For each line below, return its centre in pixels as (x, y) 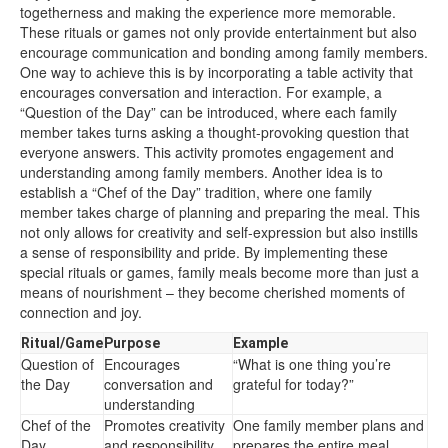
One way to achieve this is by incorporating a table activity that (216, 71)
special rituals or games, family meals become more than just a (219, 271)
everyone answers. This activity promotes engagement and (207, 151)
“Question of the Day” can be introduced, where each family (208, 111)
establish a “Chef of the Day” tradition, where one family (196, 191)
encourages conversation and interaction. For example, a (201, 91)
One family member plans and (328, 424)
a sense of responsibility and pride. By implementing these (204, 251)
